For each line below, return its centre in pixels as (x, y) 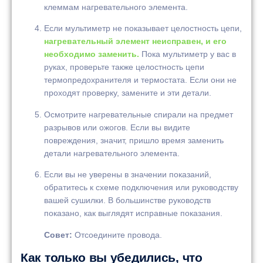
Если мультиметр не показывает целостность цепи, (143, 28)
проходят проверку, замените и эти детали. (128, 93)
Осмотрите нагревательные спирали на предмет (139, 114)
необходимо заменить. (92, 54)
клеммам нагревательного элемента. (116, 7)
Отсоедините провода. (117, 235)
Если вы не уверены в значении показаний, (128, 175)
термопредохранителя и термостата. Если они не (140, 80)
